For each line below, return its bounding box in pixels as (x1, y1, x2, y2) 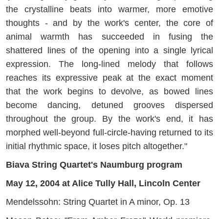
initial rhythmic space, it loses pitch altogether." (6, 141, 187, 151)
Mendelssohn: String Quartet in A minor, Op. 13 (6, 197, 190, 207)
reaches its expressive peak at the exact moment (6, 72, 213, 83)
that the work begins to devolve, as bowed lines (6, 86, 213, 96)
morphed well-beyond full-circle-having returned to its (6, 127, 213, 137)
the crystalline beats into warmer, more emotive (6, 4, 213, 14)
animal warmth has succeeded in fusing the (6, 31, 213, 42)
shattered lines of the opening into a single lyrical (6, 45, 213, 55)
